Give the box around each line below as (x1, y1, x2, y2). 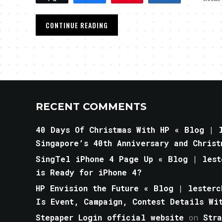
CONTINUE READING (46, 20, 108, 30)
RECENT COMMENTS (36, 101, 147, 112)
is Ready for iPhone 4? (36, 167, 142, 177)
